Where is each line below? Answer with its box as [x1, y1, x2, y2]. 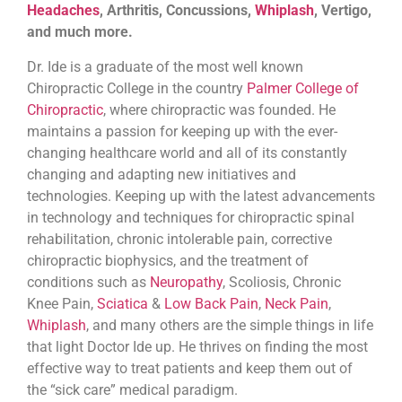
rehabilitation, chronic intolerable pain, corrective [27, 230, 332, 248]
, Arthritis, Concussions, [100, 2, 255, 20]
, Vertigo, [314, 2, 371, 20]
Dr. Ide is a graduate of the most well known [27, 57, 303, 75]
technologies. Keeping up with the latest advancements [27, 187, 375, 205]
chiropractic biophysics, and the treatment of [27, 251, 309, 269]
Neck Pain [265, 294, 328, 312]
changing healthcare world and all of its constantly [27, 144, 347, 162]
